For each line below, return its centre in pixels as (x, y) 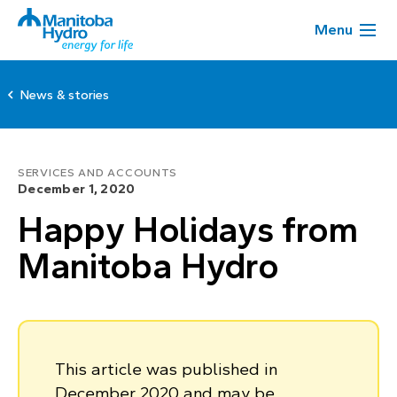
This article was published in (166, 369)
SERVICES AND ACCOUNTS (98, 173)
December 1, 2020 (77, 189)
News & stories (65, 95)
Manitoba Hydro (148, 266)
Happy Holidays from (188, 230)
